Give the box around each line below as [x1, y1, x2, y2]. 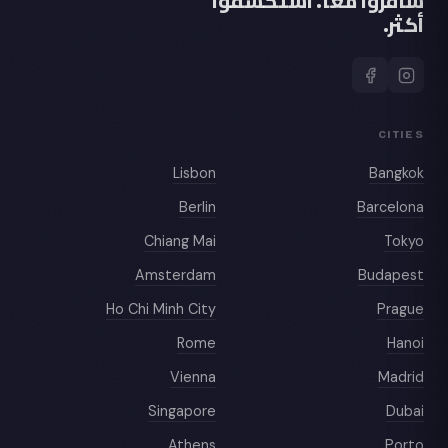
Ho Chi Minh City [106, 299, 216, 318]
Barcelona [357, 197, 424, 216]
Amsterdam [135, 265, 216, 284]
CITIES [378, 128, 424, 142]
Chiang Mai [144, 231, 216, 250]
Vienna [170, 367, 216, 386]
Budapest [358, 265, 424, 284]
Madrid [378, 367, 424, 386]
